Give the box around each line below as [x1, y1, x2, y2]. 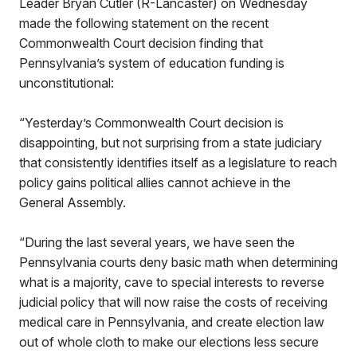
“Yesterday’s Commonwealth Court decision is [19, 115, 284, 131]
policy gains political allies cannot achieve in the [19, 175, 291, 190]
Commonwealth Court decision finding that [19, 35, 263, 51]
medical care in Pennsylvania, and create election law [19, 314, 324, 330]
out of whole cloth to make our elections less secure [19, 334, 319, 350]
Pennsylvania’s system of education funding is [19, 55, 284, 71]
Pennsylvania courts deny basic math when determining [19, 254, 338, 270]
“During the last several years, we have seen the [19, 234, 295, 250]
